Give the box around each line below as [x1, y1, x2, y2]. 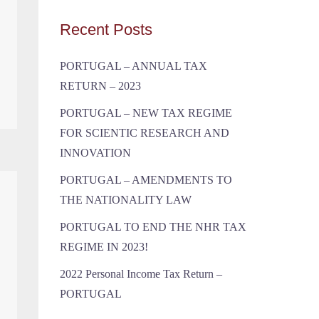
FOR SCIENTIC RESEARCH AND [59, 127, 229, 139]
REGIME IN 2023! [59, 241, 148, 253]
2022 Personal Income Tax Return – [59, 268, 222, 280]
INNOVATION [59, 147, 131, 159]
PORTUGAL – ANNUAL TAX [59, 60, 207, 72]
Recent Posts [59, 21, 152, 38]
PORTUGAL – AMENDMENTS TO [59, 174, 232, 186]
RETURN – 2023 [59, 80, 141, 92]
